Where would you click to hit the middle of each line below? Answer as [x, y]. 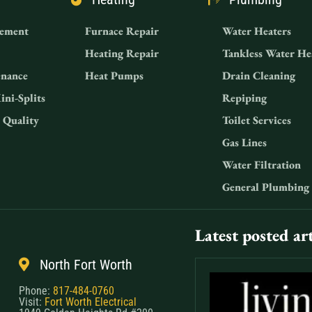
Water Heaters [256, 31]
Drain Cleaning [258, 76]
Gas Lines [244, 143]
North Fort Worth [86, 265]
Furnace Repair [122, 31]
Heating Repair [122, 54]
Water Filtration [261, 165]
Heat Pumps [115, 76]
